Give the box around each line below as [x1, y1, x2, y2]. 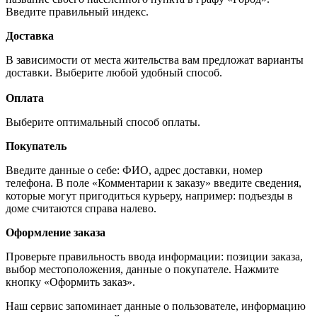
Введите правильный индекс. [6, 5, 149, 18]
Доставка [6, 29, 54, 42]
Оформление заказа [6, 226, 105, 238]
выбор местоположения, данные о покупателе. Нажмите [6, 263, 279, 275]
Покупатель [6, 139, 67, 152]
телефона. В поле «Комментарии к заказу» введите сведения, [6, 176, 301, 189]
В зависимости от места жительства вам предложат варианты [6, 53, 304, 66]
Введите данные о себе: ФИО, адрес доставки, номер [6, 163, 263, 176]
